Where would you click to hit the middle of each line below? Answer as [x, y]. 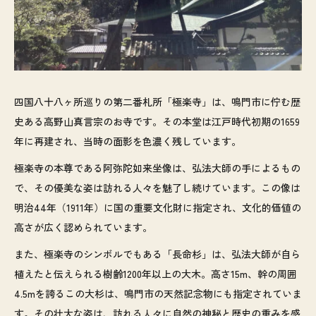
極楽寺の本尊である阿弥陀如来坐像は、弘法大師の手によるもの [157, 168]
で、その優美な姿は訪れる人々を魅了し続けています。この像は [157, 188]
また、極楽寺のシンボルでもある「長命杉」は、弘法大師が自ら [157, 254]
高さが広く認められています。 [83, 227]
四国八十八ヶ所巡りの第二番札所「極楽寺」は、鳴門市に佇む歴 [157, 102]
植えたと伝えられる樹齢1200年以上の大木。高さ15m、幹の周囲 [156, 274]
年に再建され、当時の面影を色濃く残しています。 [128, 141]
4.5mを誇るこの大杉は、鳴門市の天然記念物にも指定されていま [158, 294]
